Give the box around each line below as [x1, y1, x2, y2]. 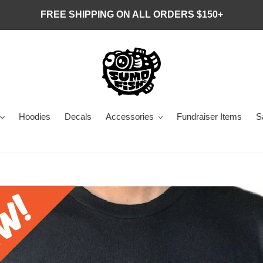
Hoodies [18, 112, 50, 122]
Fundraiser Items [177, 112, 242, 122]
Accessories [105, 112, 154, 122]
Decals [64, 112, 92, 122]
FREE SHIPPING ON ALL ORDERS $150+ [40, 9, 223, 19]
